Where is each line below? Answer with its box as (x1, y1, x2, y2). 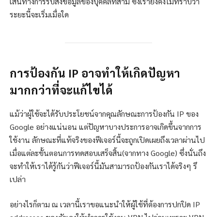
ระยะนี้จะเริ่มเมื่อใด (10, 9, 69, 20)
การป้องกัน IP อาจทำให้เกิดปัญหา (10, 65, 180, 81)
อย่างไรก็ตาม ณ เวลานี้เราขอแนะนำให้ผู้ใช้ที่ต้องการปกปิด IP (10, 199, 200, 209)
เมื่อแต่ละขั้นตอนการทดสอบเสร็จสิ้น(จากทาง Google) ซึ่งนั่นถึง (10, 148, 206, 158)
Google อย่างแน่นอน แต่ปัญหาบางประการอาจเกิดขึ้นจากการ (10, 122, 201, 132)
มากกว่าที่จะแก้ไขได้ (10, 82, 113, 98)
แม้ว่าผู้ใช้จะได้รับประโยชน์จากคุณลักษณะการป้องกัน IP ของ (10, 108, 199, 119)
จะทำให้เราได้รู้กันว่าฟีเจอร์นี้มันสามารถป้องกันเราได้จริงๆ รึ (10, 161, 197, 171)
